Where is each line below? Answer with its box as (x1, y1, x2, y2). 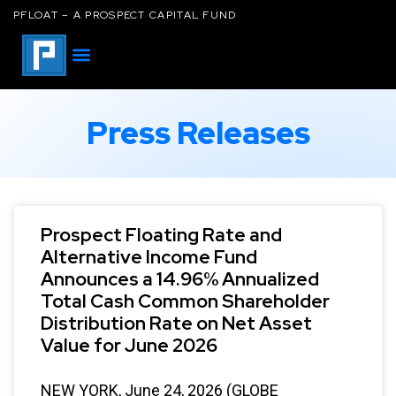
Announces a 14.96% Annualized (41, 266, 319, 291)
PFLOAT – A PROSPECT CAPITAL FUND (13, 8, 237, 22)
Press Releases (86, 111, 310, 154)
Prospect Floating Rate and (41, 222, 282, 247)
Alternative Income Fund (41, 244, 257, 269)
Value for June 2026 (41, 332, 221, 357)
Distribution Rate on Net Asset (41, 310, 312, 335)
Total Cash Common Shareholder (41, 288, 330, 313)
